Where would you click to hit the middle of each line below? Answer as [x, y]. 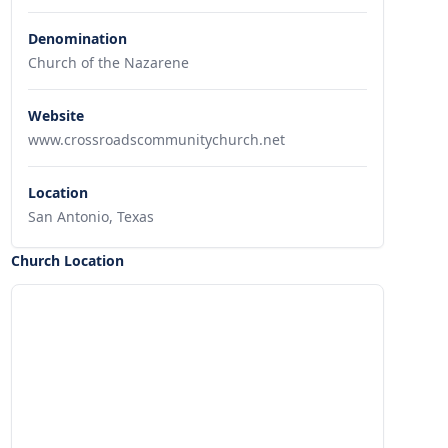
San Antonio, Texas [90, 216]
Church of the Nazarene [108, 62]
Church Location [67, 260]
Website [55, 115]
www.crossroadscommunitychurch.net [156, 139]
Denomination [77, 38]
